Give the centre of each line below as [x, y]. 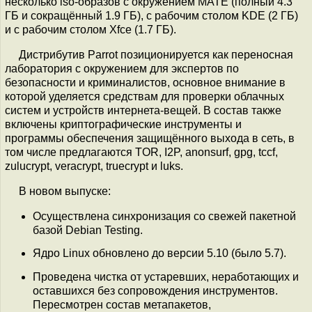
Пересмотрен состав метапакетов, [122, 304]
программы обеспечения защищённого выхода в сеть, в [150, 138]
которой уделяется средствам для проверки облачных [145, 96]
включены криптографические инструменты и [123, 124]
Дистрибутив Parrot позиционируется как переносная [156, 55]
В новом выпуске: [65, 191]
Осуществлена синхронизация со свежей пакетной [164, 216]
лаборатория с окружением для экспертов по [122, 69]
